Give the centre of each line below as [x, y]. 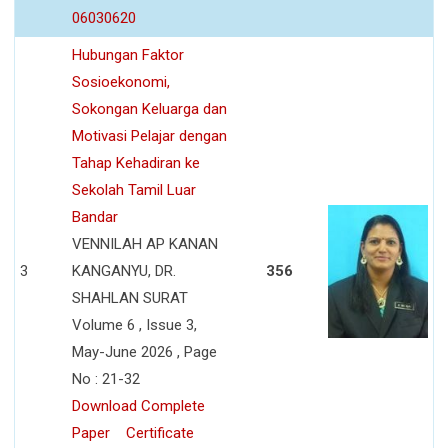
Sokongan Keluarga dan [149, 108]
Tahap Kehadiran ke [136, 162]
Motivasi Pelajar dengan [149, 135]
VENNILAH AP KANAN [145, 243]
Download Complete [138, 405]
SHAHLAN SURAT [130, 297]
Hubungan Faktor [128, 54]
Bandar [95, 216]
